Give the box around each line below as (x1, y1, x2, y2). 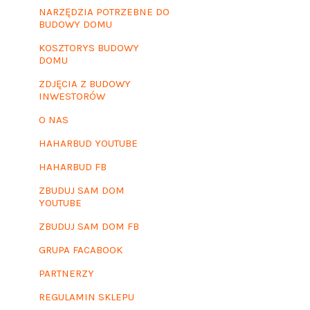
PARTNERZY (39, 266, 95, 280)
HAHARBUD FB (39, 160, 107, 173)
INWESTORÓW (39, 89, 106, 102)
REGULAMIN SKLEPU (39, 290, 135, 303)
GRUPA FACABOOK (39, 243, 123, 256)
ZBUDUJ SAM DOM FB (39, 219, 140, 232)
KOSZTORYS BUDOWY (39, 41, 140, 54)
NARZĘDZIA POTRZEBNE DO (39, 5, 170, 18)
